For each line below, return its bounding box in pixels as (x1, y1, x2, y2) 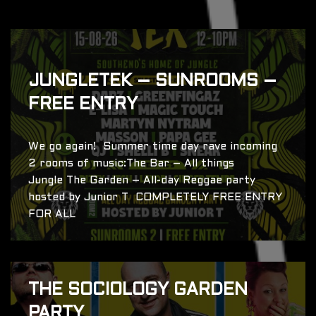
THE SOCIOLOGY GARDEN (28, 283, 248, 299)
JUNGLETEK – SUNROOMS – (28, 74, 276, 90)
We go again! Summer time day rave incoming (28, 142, 281, 152)
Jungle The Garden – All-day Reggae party (28, 176, 255, 186)
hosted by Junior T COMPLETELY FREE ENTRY (28, 193, 282, 203)
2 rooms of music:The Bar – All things (28, 159, 234, 169)
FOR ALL (28, 209, 79, 220)
